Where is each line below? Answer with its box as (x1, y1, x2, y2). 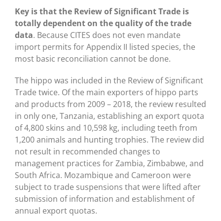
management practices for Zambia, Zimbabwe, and (14, 157, 204, 169)
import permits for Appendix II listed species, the (14, 41, 195, 52)
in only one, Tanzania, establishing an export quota (14, 110, 204, 121)
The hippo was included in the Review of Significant (14, 74, 203, 86)
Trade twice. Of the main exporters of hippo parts (14, 86, 198, 98)
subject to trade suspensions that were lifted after (14, 181, 201, 192)
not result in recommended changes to (14, 146, 160, 157)
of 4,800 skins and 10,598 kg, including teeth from (14, 122, 197, 133)
